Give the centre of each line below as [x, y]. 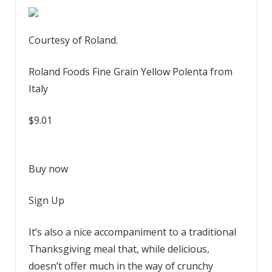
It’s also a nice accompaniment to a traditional [132, 232]
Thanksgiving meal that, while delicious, [119, 249]
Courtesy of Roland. [73, 40]
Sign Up [46, 200]
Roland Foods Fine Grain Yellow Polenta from [130, 71]
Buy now [48, 168]
